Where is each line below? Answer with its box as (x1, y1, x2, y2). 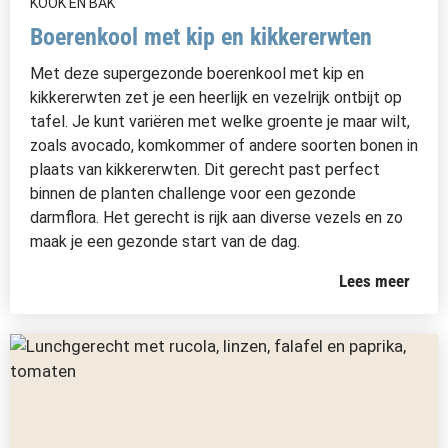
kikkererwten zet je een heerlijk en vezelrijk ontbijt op (30, 88, 402, 107)
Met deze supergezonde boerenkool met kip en (30, 64, 364, 83)
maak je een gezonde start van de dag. (30, 232, 300, 251)
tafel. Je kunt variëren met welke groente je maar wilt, (30, 112, 410, 131)
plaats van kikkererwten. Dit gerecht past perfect (30, 160, 380, 179)
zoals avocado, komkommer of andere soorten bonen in (30, 136, 418, 155)
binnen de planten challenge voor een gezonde (30, 184, 356, 203)
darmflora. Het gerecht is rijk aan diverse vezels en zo (30, 208, 403, 227)
